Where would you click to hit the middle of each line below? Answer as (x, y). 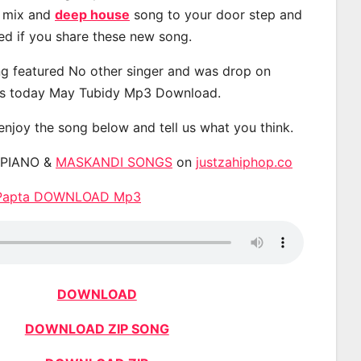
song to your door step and (216, 14)
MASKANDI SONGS (114, 162)
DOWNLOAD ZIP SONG (97, 328)
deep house (92, 14)
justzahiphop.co (244, 162)
